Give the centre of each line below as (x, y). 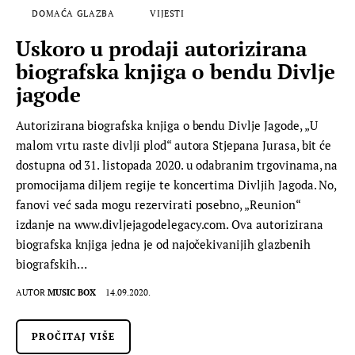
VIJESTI (167, 13)
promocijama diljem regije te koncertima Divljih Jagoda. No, (176, 185)
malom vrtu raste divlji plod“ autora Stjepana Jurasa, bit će (174, 145)
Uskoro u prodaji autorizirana (161, 49)
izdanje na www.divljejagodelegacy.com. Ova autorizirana (170, 225)
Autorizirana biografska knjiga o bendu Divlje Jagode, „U (167, 126)
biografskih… (52, 264)
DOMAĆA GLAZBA (73, 13)
